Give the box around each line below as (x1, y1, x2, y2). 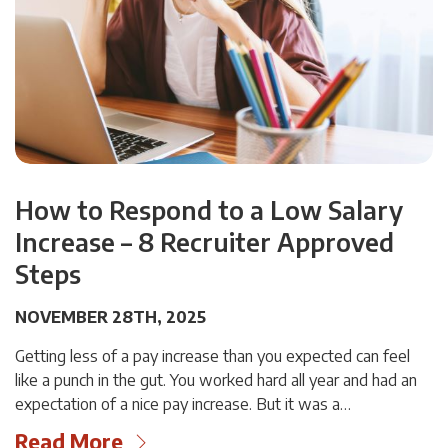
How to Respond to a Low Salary (15, 193, 403, 226)
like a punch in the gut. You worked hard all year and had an (15, 369, 417, 390)
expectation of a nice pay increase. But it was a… (15, 393, 351, 414)
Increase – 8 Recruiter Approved (15, 225, 394, 258)
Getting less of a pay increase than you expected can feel (15, 345, 410, 366)
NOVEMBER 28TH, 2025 (15, 306, 206, 327)
